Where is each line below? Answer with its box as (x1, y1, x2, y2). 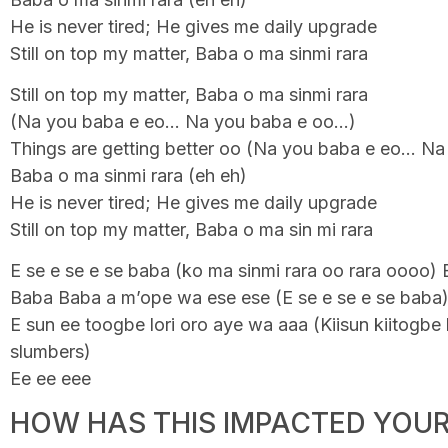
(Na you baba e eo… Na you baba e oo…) (10, 111, 356, 133)
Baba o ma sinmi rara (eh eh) (10, 165, 247, 187)
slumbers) (10, 341, 91, 363)
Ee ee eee (10, 368, 91, 390)
